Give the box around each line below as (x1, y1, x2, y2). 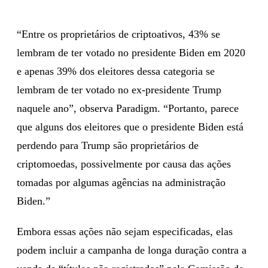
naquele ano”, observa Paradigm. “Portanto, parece (17, 102, 239, 114)
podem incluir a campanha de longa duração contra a (17, 243, 246, 256)
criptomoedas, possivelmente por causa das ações (17, 157, 231, 170)
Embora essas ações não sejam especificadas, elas (17, 225, 233, 237)
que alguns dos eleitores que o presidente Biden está (17, 120, 243, 133)
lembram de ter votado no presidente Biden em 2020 (17, 46, 245, 59)
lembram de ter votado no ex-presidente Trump (17, 83, 221, 96)
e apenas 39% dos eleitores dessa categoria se (17, 65, 215, 77)
